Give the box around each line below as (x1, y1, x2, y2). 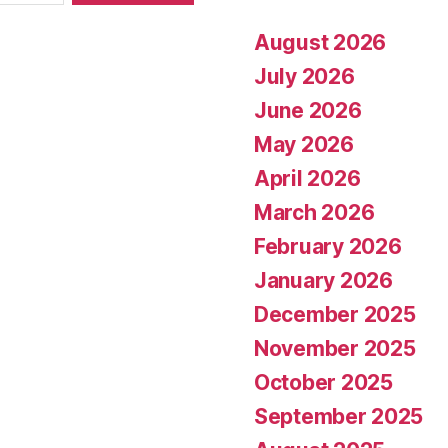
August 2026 (254, 29, 387, 55)
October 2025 (254, 369, 393, 395)
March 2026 (254, 199, 375, 225)
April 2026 (254, 165, 361, 191)
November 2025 (254, 335, 416, 361)
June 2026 (254, 97, 362, 123)
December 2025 (254, 301, 416, 327)
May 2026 (254, 131, 354, 157)
